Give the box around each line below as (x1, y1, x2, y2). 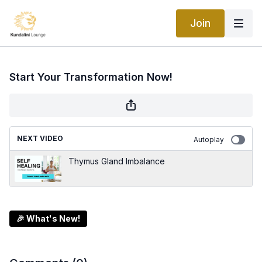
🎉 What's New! (16, 213, 80, 223)
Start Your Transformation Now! (9, 71, 173, 83)
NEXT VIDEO (17, 134, 63, 143)
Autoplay (194, 135, 224, 144)
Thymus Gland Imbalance (68, 156, 165, 166)
